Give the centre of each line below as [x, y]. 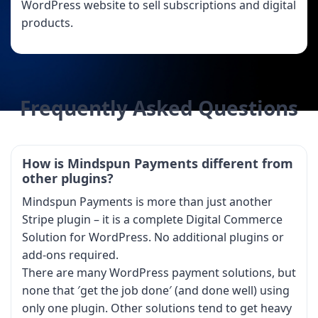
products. [47, 22]
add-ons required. [72, 254]
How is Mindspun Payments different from [158, 163]
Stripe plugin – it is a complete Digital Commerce [152, 219]
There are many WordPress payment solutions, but [159, 272]
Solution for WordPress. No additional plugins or [153, 237]
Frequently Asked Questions [159, 108]
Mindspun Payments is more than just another [147, 201]
